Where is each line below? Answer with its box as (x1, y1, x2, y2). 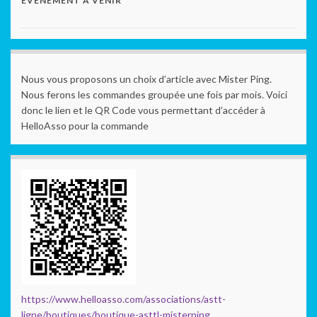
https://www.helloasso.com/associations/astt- (21, 292, 226, 305)
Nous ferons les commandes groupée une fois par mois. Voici (21, 88, 287, 100)
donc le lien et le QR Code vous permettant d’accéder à (21, 103, 265, 116)
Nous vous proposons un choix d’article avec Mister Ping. (21, 72, 272, 85)
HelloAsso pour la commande (21, 119, 149, 132)
